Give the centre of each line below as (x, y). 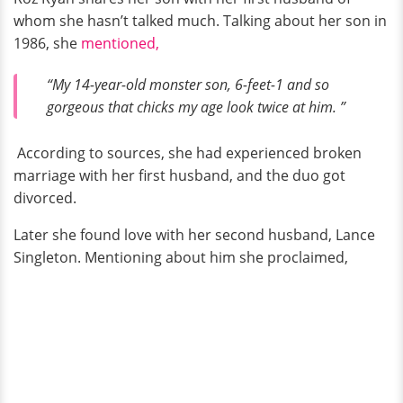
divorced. (45, 197)
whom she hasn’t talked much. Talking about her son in (200, 21)
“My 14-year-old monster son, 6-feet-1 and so (188, 85)
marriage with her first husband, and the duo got (179, 175)
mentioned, (120, 44)
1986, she (47, 44)
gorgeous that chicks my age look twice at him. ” (196, 107)
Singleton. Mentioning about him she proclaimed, (181, 257)
